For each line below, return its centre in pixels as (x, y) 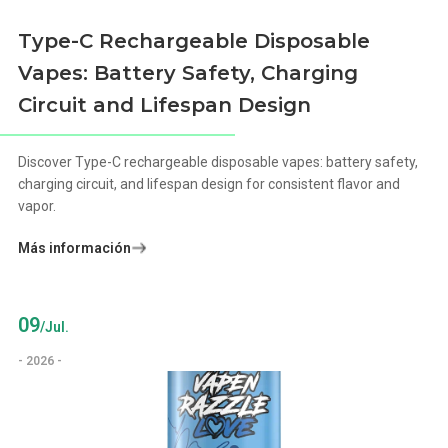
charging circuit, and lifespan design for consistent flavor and (209, 183)
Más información (75, 247)
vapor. (37, 205)
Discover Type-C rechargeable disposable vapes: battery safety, (218, 161)
